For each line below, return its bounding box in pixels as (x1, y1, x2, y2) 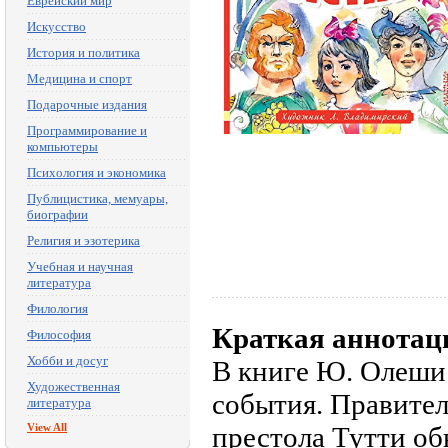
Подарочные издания (27, 97, 147, 112)
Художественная (27, 379, 120, 394)
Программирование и (27, 123, 147, 138)
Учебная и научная (27, 259, 133, 274)
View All (27, 421, 67, 433)
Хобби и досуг (27, 353, 108, 368)
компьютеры (27, 139, 98, 154)
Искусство (27, 19, 86, 34)
